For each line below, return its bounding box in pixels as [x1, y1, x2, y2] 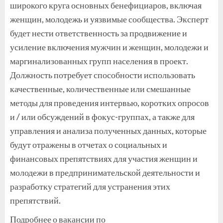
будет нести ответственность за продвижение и [10, 27, 187, 38]
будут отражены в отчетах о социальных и [10, 138, 167, 150]
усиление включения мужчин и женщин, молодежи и [10, 41, 209, 52]
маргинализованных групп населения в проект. [10, 55, 188, 66]
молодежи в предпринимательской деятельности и [10, 166, 200, 178]
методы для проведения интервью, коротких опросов [10, 97, 209, 108]
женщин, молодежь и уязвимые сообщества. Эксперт [10, 13, 209, 24]
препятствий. [10, 194, 61, 206]
